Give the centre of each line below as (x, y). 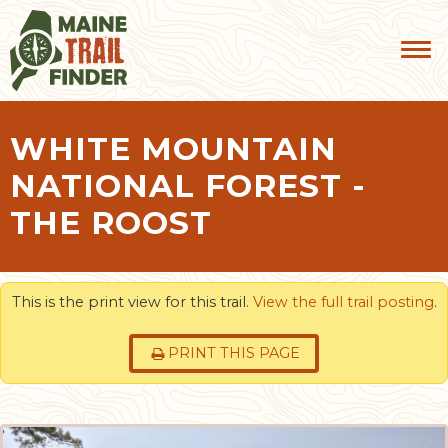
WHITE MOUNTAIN (173, 148)
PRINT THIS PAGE (234, 353)
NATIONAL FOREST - (188, 185)
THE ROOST (111, 222)
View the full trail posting (343, 301)
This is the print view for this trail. (132, 301)
